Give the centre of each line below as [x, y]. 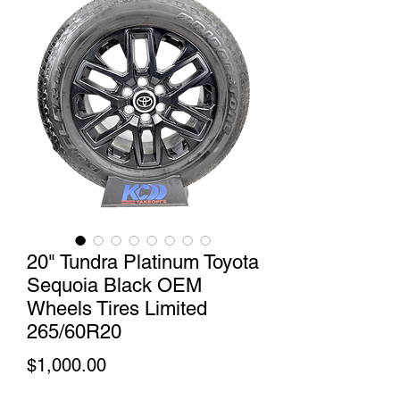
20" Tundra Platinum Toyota [143, 262]
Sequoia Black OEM [114, 285]
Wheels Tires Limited [117, 308]
